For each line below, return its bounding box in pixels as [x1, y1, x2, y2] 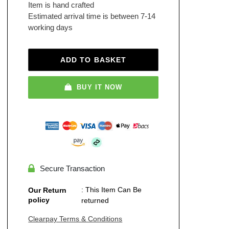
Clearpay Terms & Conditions [28, 214, 123, 223]
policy [28, 195, 50, 204]
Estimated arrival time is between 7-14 [28, 12, 156, 21]
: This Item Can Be [81, 185, 142, 194]
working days [28, 23, 73, 32]
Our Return [28, 186, 67, 194]
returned [81, 196, 109, 204]
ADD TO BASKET [60, 55, 127, 64]
